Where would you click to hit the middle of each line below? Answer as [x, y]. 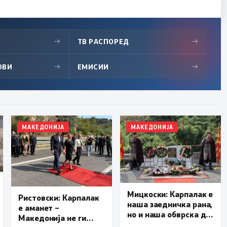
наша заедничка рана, [170, 204]
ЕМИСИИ [93, 67]
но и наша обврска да [169, 214]
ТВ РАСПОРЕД [103, 42]
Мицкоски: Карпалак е [170, 194]
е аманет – [39, 207]
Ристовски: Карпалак [59, 197]
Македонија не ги [52, 217]
